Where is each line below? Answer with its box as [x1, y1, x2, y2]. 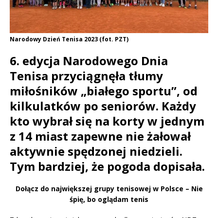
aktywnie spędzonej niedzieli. [10, 143, 182, 160]
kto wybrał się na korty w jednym [10, 113, 204, 129]
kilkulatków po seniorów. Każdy [10, 98, 196, 114]
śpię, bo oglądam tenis [70, 195, 148, 204]
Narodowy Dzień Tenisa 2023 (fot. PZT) [10, 35, 128, 44]
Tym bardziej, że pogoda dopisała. [10, 158, 205, 175]
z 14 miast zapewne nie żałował [10, 128, 191, 145]
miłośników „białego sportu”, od [10, 83, 198, 99]
